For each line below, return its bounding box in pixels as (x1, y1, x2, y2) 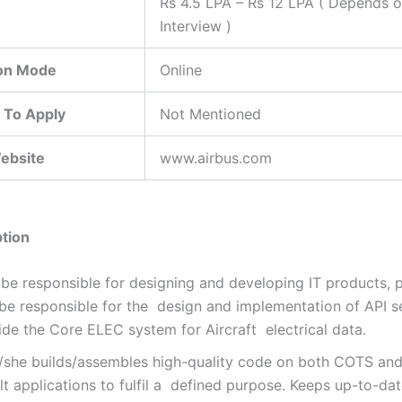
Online (160, 60, 202, 79)
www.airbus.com (160, 148, 272, 167)
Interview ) (160, 16, 232, 35)
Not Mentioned (160, 104, 261, 123)
